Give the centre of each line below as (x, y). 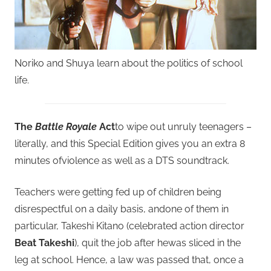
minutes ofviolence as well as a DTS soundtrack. (122, 161)
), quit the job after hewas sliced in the (158, 243)
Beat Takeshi (44, 243)
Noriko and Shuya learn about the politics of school (129, 64)
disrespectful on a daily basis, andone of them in (122, 209)
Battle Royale (66, 127)
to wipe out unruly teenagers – (183, 127)
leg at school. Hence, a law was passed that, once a (129, 260)
